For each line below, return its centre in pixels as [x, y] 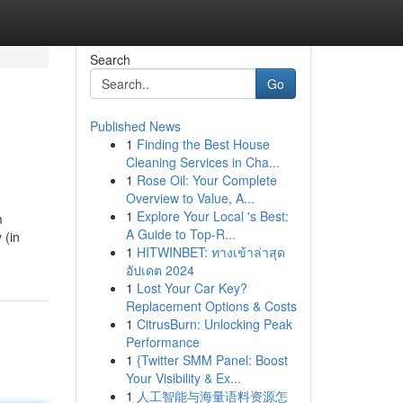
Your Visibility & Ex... [183, 378]
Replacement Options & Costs [211, 306]
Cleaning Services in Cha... [202, 162]
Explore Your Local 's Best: [212, 216]
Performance [162, 342]
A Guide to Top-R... [180, 234]
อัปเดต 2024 [160, 270]
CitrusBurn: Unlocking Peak [214, 324]
